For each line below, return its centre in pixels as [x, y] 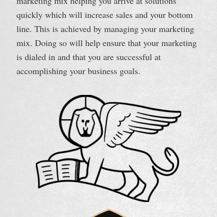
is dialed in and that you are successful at [88, 56]
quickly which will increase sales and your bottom [104, 14]
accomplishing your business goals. [78, 70]
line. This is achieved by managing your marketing [105, 28]
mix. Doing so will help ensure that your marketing [106, 42]
